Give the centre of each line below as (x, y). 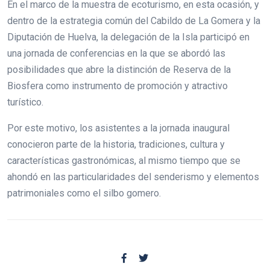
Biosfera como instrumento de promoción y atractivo (118, 86)
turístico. (25, 102)
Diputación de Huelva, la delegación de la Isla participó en (128, 37)
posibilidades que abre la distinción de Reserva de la (119, 69)
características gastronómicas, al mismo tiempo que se (124, 160)
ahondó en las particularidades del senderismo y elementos (133, 177)
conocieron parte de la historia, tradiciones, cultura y (116, 144)
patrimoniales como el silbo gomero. (84, 193)
